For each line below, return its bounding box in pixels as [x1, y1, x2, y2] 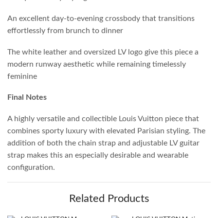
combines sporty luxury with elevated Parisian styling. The [7, 127, 205, 135]
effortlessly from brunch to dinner [7, 27, 123, 35]
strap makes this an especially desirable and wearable [7, 151, 188, 159]
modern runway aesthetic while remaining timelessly [7, 60, 186, 68]
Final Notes [7, 93, 47, 102]
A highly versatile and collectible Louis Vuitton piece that [7, 114, 199, 123]
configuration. [7, 163, 55, 171]
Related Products [69, 193, 149, 204]
